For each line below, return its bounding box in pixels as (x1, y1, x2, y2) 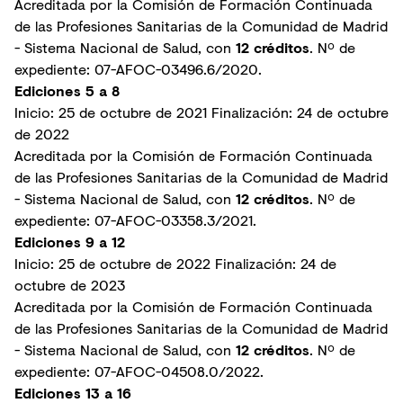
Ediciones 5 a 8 (14, 80, 120, 102)
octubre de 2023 (14, 274, 130, 296)
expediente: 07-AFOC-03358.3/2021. (14, 210, 256, 231)
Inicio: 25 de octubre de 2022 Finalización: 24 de (14, 253, 336, 274)
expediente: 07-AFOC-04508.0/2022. (14, 361, 264, 382)
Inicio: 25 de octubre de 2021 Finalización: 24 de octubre (14, 102, 389, 123)
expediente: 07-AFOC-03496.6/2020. (14, 58, 262, 80)
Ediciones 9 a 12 (14, 231, 125, 253)
